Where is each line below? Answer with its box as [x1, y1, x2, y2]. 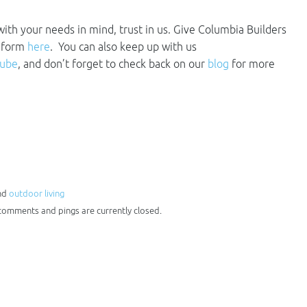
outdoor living [9, 188, 64, 199]
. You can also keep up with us [50, 40, 197, 53]
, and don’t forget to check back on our [18, 58, 208, 70]
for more [229, 58, 275, 70]
